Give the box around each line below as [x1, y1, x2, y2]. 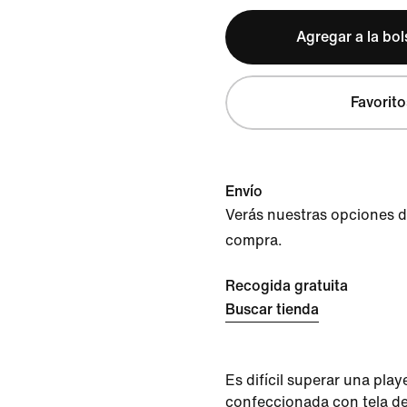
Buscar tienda [225, 302, 319, 317]
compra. [225, 233, 283, 248]
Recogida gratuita [225, 278, 348, 293]
